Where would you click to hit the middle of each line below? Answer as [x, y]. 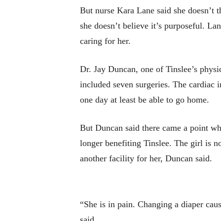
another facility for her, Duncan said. [146, 159]
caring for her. [105, 41]
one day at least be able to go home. [145, 100]
